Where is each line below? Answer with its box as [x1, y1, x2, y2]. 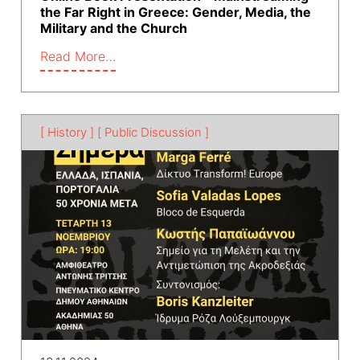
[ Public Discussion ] [96, 124, 209, 140]
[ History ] [39, 124, 94, 140]
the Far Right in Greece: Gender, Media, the [39, 3, 311, 20]
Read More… [39, 47, 116, 64]
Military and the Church [39, 19, 187, 36]
